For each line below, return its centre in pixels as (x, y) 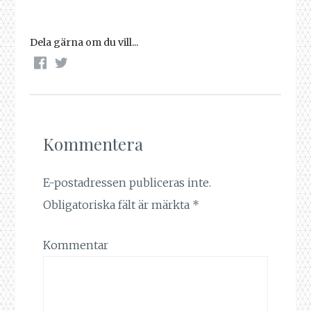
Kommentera (93, 144)
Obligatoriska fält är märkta (118, 205)
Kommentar (76, 245)
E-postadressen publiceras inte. (127, 183)
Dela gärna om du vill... (84, 42)
